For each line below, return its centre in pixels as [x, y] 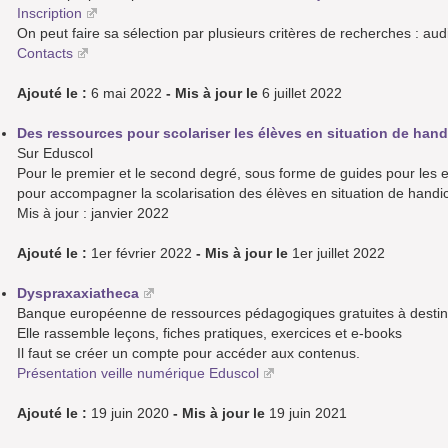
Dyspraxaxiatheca [78, 293]
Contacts [45, 53]
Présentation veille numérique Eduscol [138, 373]
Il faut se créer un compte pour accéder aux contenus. [188, 353]
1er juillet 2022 [336, 253]
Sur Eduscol [55, 153]
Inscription [49, 13]
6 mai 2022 [126, 93]
